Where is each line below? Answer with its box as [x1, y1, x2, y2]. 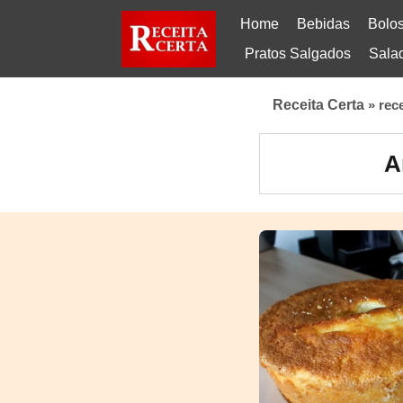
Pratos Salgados [245, 46, 351, 61]
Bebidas [297, 16, 350, 31]
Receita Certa [273, 97, 364, 112]
